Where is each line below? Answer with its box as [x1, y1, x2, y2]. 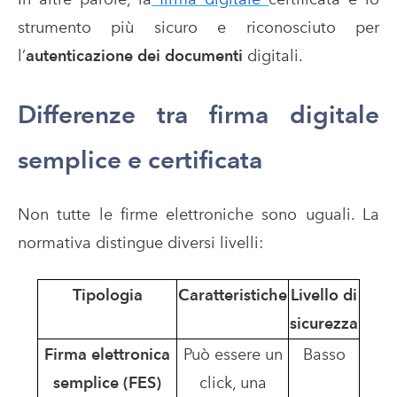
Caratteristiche [178, 284, 287, 304]
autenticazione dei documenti [26, 45, 243, 65]
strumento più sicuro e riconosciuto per [18, 17, 379, 36]
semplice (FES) [53, 372, 161, 392]
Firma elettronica [44, 344, 170, 363]
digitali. [243, 45, 303, 65]
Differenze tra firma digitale [18, 98, 379, 129]
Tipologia [72, 284, 143, 304]
